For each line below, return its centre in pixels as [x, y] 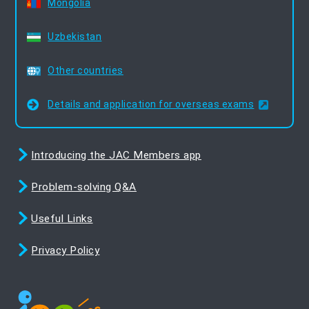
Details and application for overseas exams [151, 104]
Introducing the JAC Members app [116, 155]
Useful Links [62, 218]
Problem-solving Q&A [84, 187]
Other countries [86, 70]
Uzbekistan [75, 36]
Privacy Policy [66, 250]
